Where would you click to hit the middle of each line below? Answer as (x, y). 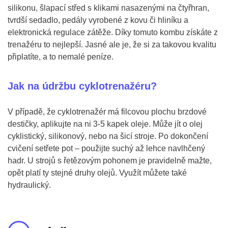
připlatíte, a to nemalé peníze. (61, 57)
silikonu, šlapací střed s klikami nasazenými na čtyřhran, (108, 8)
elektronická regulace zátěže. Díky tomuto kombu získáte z (113, 32)
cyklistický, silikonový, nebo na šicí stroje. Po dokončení (108, 136)
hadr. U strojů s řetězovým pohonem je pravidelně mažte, (110, 161)
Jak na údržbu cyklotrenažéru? (82, 86)
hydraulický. (29, 185)
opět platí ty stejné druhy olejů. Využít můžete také (97, 173)
